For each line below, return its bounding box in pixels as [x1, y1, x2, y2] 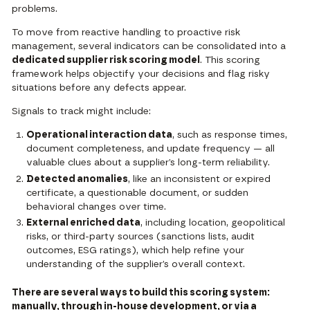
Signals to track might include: [12, 107, 152, 117]
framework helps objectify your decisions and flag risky [12, 69, 271, 80]
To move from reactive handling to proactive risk [12, 28, 241, 38]
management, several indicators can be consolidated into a [12, 42, 286, 52]
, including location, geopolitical [140, 218, 286, 228]
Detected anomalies [26, 174, 129, 184]
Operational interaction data [26, 130, 173, 140]
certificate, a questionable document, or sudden [26, 188, 249, 198]
